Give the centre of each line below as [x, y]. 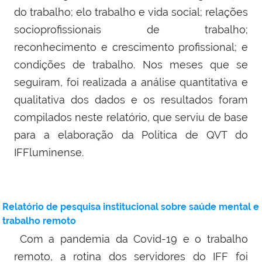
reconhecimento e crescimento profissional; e [131, 47]
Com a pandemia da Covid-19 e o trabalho [131, 239]
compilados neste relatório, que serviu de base [131, 118]
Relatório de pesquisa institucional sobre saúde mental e [131, 207]
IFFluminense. [49, 153]
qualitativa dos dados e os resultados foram [131, 100]
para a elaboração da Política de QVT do [131, 135]
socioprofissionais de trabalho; [131, 30]
